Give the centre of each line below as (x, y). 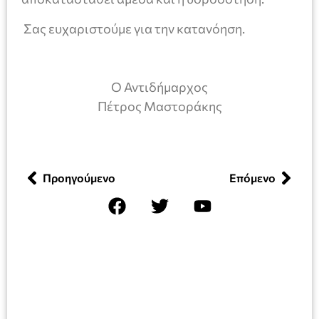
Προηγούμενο (79, 177)
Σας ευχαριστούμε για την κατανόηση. (133, 28)
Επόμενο (252, 177)
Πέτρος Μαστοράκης (159, 106)
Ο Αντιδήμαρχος (159, 87)
